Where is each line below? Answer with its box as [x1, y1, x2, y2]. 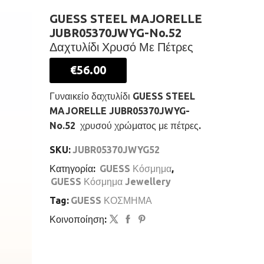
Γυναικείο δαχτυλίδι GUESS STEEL [49, 90, 195, 101]
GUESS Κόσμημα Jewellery [50, 176, 171, 187]
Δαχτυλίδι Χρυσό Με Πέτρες [49, 40, 193, 54]
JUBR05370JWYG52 [72, 144, 160, 156]
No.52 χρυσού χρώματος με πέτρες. [49, 120, 201, 131]
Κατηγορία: [49, 163, 98, 174]
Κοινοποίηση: [49, 214, 107, 225]
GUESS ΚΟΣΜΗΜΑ [70, 195, 152, 206]
